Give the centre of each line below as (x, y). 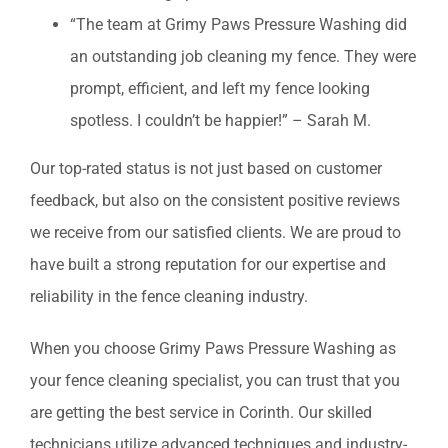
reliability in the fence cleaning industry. (169, 297)
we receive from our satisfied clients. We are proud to (215, 233)
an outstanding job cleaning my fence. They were (243, 57)
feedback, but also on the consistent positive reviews (215, 201)
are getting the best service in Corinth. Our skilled (201, 413)
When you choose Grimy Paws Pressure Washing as (213, 349)
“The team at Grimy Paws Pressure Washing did (238, 25)
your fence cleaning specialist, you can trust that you (215, 381)
